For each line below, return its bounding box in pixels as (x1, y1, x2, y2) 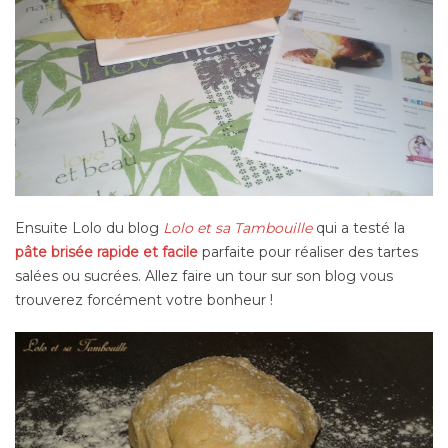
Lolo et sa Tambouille (163, 219, 312, 238)
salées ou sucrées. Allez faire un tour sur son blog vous (15, 267, 393, 286)
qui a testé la (312, 219, 405, 238)
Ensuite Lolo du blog (15, 219, 163, 238)
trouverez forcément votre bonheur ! (15, 291, 273, 310)
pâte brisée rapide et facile (15, 243, 198, 262)
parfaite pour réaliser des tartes (198, 243, 418, 262)
